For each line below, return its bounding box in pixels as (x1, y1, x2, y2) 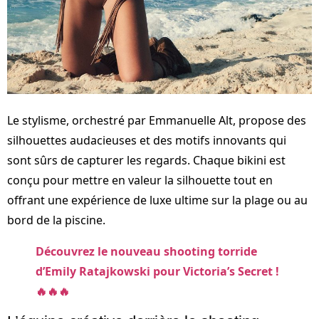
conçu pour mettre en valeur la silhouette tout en (7, 172, 273, 188)
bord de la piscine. (7, 211, 105, 228)
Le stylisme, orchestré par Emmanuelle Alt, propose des (7, 112, 306, 128)
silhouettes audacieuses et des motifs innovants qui (7, 132, 286, 148)
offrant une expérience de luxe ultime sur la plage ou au (7, 192, 308, 208)
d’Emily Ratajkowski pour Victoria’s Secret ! (36, 263, 279, 279)
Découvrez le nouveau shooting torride (36, 243, 257, 259)
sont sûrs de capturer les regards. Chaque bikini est (7, 152, 286, 168)
